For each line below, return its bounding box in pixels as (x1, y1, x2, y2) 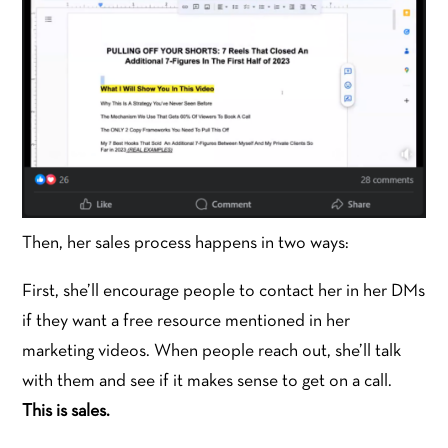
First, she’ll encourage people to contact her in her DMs (22, 283, 426, 301)
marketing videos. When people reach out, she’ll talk (22, 343, 402, 361)
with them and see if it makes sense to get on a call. (22, 373, 393, 391)
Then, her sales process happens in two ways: (22, 235, 350, 253)
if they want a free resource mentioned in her (22, 313, 351, 331)
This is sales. (22, 403, 111, 421)
